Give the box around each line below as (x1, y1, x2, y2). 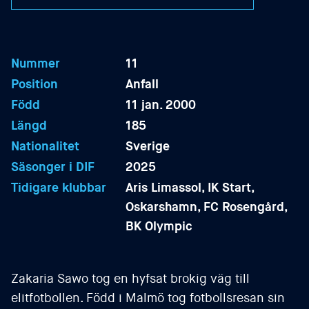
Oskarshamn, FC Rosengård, (126, 199, 288, 215)
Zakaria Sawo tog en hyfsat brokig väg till (11, 270, 250, 287)
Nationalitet (11, 138, 79, 154)
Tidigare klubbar (11, 179, 106, 196)
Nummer (11, 55, 60, 72)
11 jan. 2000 (126, 97, 197, 113)
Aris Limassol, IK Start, (126, 179, 255, 196)
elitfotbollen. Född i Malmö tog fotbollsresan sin (11, 290, 285, 306)
